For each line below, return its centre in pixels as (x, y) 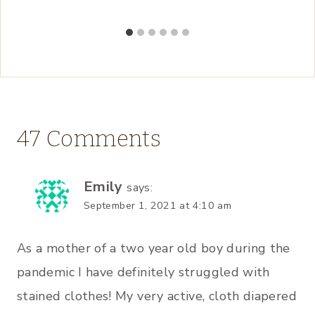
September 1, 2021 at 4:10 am (158, 205)
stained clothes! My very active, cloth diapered (157, 296)
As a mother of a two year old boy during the (154, 249)
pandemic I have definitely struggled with (143, 272)
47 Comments (89, 138)
